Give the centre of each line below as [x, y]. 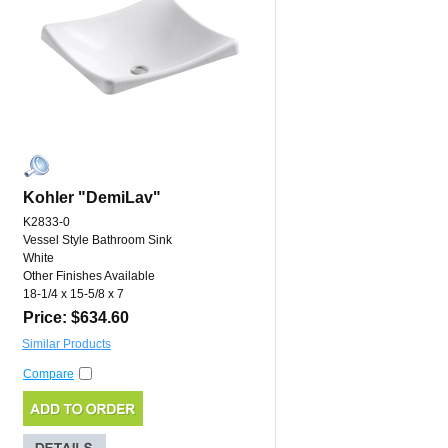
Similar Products [66, 344]
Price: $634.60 [76, 318]
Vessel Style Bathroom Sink [97, 240]
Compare [48, 374]
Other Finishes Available [89, 276]
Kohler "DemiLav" [92, 198]
